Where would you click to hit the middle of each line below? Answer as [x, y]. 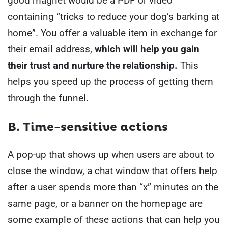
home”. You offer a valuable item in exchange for [112, 33]
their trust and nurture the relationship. [93, 66]
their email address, [51, 49]
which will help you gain [147, 49]
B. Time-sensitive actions [88, 127]
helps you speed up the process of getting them [110, 82]
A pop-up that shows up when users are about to [111, 154]
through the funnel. [48, 98]
